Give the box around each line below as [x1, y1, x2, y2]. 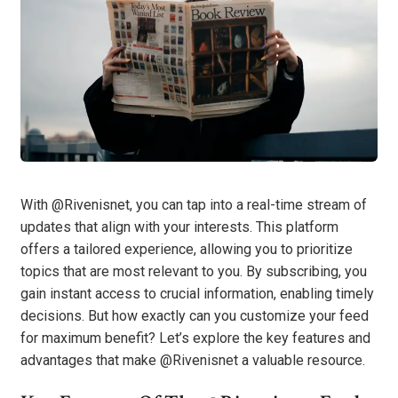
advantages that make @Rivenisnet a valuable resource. [20, 352, 365, 370]
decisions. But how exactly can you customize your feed [20, 307, 369, 325]
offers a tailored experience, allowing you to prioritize [20, 241, 353, 259]
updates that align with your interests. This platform [20, 219, 338, 236]
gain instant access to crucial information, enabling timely [20, 285, 374, 303]
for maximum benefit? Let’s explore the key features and [20, 330, 370, 347]
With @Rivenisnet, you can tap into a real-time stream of [20, 196, 367, 214]
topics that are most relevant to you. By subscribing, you [20, 263, 367, 281]
